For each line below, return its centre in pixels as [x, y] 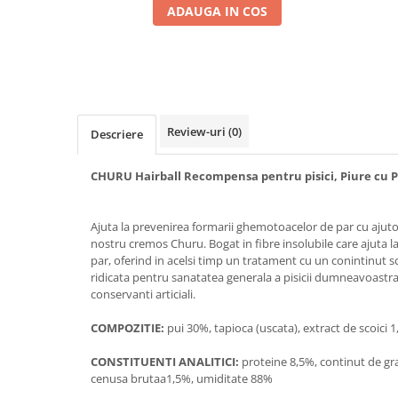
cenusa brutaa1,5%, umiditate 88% [182, 378]
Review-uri [198, 131]
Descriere [117, 134]
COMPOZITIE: [129, 328]
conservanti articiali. [143, 294]
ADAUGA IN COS [217, 11]
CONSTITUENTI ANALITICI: [165, 362]
